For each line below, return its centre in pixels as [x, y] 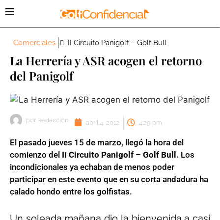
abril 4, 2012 [103, 122]
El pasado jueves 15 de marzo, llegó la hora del [97, 142]
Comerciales [34, 43]
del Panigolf [41, 76]
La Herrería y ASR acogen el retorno [106, 60]
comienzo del [36, 154]
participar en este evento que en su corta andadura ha [109, 179]
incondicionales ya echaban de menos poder [92, 167]
